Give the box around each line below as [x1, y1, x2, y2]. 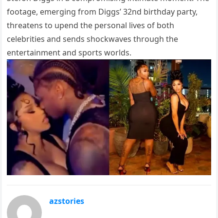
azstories [49, 196, 85, 207]
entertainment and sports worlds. [7, 47, 132, 58]
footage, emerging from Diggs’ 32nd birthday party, [7, 6, 198, 18]
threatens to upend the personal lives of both [7, 20, 175, 31]
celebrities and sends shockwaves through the [7, 34, 179, 45]
